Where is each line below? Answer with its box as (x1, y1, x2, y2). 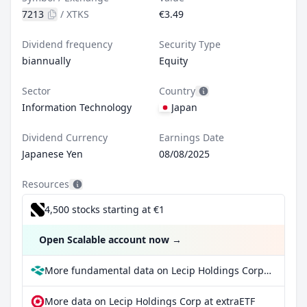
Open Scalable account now (39, 233, 169, 246)
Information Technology (22, 101, 132, 114)
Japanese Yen (22, 147, 83, 160)
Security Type (159, 38, 221, 51)
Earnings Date (159, 131, 224, 144)
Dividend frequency (22, 38, 112, 51)
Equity (159, 54, 188, 67)
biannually (22, 54, 71, 67)
